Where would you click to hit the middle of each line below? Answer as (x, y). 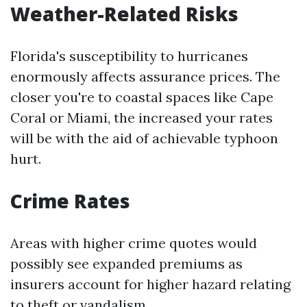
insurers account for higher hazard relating (150, 284)
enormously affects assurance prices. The (145, 76)
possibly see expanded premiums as (126, 263)
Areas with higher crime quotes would (134, 243)
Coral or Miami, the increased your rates (142, 118)
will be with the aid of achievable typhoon (144, 138)
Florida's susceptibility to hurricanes (129, 56)
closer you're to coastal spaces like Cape (142, 97)
